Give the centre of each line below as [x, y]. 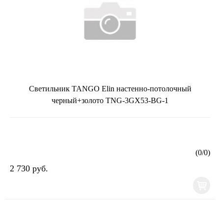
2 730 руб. [29, 168]
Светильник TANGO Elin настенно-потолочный [110, 88]
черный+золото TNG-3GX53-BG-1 [110, 100]
